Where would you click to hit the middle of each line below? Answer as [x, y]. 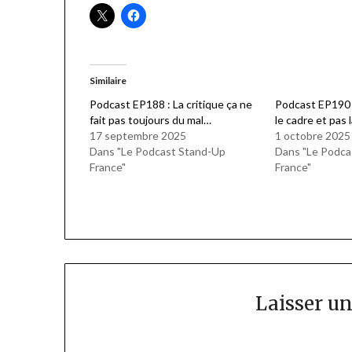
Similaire [108, 81]
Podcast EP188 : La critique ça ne [171, 104]
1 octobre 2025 [312, 136]
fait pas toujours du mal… [151, 120]
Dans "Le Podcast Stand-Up [158, 152]
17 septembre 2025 [138, 136]
